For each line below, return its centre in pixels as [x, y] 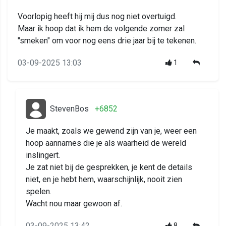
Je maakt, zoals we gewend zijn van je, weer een [111, 131]
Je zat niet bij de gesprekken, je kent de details [109, 167]
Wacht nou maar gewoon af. [74, 204]
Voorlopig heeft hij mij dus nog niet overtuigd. [97, 17]
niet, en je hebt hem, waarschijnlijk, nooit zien [104, 180]
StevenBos [69, 109]
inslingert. [43, 155]
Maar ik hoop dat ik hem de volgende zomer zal [101, 29]
